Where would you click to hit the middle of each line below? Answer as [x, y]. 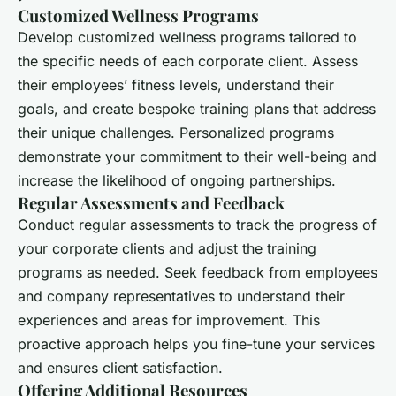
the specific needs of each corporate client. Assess [188, 61]
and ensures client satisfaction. [120, 368]
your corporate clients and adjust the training [167, 249]
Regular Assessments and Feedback [151, 203]
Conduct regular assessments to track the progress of [197, 225]
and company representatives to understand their [181, 297]
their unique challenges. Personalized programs [176, 133]
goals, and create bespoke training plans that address [197, 109]
